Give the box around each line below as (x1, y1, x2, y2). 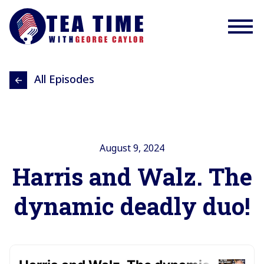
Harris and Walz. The (12, 161, 252, 193)
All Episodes (34, 72, 94, 87)
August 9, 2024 (100, 141, 164, 155)
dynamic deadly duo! (14, 190, 250, 222)
